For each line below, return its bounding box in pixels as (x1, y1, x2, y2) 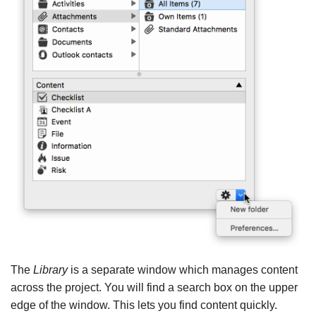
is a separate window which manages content (68, 264, 298, 276)
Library (33, 264, 68, 276)
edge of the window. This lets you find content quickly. (11, 299, 277, 312)
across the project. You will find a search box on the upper (11, 281, 298, 294)
